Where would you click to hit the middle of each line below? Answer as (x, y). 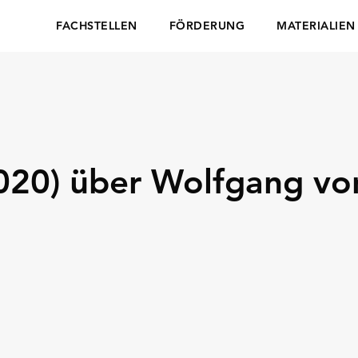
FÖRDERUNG (207, 26)
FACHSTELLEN (97, 26)
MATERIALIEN (316, 26)
